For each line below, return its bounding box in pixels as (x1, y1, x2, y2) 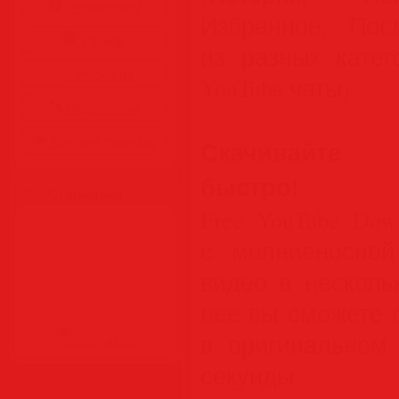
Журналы (69, 66, 133, 83)
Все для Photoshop (45, 134, 157, 151)
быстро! (200, 169, 299, 204)
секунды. (200, 360, 300, 391)
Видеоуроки (62, 100, 140, 117)
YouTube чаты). (200, 72, 356, 103)
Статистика (49, 185, 122, 204)
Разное (77, 32, 125, 49)
